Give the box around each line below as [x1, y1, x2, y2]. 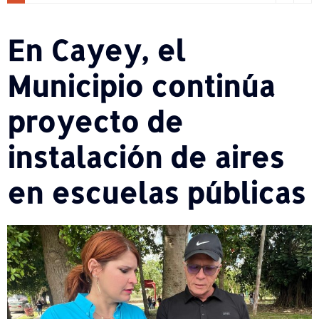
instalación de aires [7, 138, 284, 175]
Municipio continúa [7, 67, 275, 104]
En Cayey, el [7, 31, 185, 68]
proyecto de [7, 103, 183, 140]
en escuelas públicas [7, 174, 305, 211]
